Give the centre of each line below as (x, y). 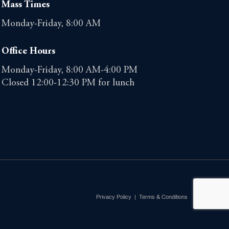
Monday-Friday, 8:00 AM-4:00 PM (69, 71)
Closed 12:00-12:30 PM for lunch (68, 83)
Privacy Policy (114, 197)
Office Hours (28, 52)
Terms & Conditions (163, 197)
